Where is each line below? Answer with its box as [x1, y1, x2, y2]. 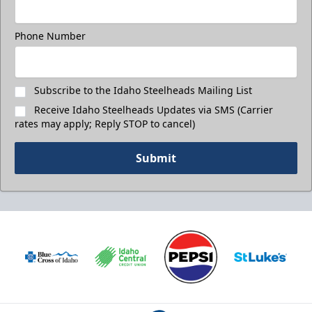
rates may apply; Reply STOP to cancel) [15, 117, 195, 131]
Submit [136, 150, 176, 166]
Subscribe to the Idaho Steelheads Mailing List [34, 84, 252, 97]
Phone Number [15, 29, 86, 43]
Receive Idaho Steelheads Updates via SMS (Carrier [34, 103, 273, 117]
